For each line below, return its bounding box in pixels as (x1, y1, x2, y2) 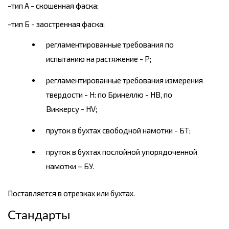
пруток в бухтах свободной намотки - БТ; (46, 126, 191, 135)
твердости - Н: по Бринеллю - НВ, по (46, 90, 172, 100)
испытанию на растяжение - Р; (46, 54, 151, 64)
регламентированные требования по (46, 40, 174, 50)
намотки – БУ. (46, 162, 95, 171)
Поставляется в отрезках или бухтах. (8, 189, 135, 198)
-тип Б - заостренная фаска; (8, 19, 105, 29)
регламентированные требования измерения (46, 76, 203, 85)
